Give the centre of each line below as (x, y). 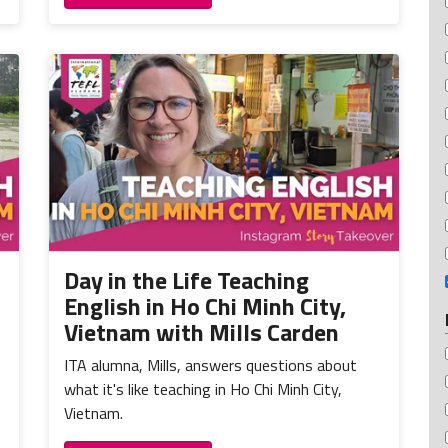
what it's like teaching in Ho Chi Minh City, (203, 388)
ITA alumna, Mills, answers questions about (210, 364)
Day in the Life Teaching (186, 279)
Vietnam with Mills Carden (201, 331)
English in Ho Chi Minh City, (205, 305)
